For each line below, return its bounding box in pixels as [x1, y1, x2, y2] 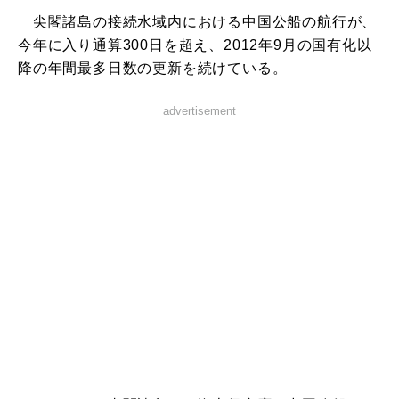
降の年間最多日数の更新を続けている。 [18, 61, 288, 77]
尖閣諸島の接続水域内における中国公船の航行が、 [18, 14, 378, 30]
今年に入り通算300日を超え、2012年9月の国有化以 [18, 37, 372, 53]
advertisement [163, 104, 236, 118]
